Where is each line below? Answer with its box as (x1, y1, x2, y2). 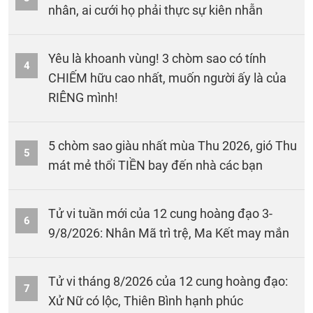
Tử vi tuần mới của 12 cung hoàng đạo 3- (48, 205, 272, 221)
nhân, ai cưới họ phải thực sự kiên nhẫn (48, 2, 263, 17)
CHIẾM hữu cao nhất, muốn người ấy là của (48, 70, 286, 85)
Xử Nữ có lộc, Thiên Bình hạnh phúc (48, 293, 243, 308)
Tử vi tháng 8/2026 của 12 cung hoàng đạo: (48, 273, 288, 289)
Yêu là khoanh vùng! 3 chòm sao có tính (48, 50, 266, 66)
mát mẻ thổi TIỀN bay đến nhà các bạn (48, 157, 263, 173)
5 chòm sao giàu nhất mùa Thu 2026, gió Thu (48, 138, 297, 153)
